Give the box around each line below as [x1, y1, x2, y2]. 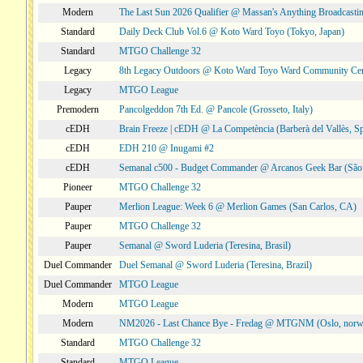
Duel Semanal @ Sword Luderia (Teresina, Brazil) [119, 259, 312, 271]
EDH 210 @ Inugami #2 [119, 143, 214, 154]
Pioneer [63, 181, 92, 193]
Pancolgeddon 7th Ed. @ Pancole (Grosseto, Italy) [119, 104, 313, 115]
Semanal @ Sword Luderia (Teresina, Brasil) [119, 240, 291, 251]
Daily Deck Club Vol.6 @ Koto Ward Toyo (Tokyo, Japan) [119, 26, 344, 37]
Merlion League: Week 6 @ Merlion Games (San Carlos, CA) [119, 201, 357, 212]
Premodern [57, 104, 99, 115]
